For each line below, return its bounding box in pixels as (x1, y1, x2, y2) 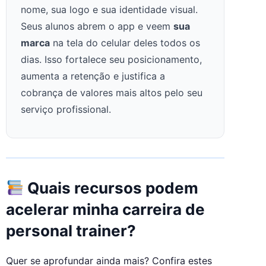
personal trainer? (6, 221, 136, 240)
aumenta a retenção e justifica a (21, 69, 165, 82)
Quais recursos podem (23, 178, 198, 197)
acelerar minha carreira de (6, 199, 205, 218)
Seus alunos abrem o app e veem (21, 20, 173, 32)
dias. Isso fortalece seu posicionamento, (21, 53, 202, 65)
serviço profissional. (21, 103, 111, 115)
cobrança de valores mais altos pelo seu (21, 86, 202, 99)
